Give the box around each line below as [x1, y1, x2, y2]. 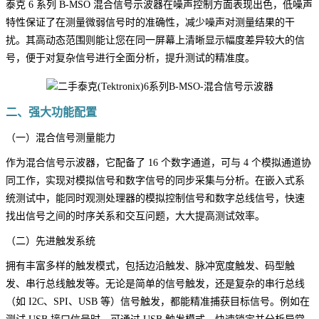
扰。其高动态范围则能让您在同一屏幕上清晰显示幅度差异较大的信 [6, 35, 305, 46]
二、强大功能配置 [6, 106, 97, 119]
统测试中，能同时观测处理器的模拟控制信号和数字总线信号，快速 [6, 193, 305, 204]
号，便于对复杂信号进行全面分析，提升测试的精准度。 [6, 53, 255, 64]
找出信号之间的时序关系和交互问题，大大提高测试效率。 [6, 211, 265, 222]
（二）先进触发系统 [6, 236, 95, 247]
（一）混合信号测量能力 [6, 132, 115, 144]
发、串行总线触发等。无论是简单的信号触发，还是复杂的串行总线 [6, 278, 305, 290]
